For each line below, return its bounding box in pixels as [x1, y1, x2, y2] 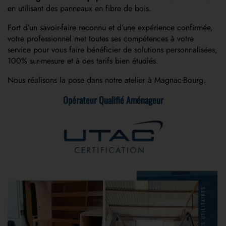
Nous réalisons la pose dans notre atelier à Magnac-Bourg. [8, 74, 206, 86]
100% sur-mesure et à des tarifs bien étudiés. [8, 54, 158, 67]
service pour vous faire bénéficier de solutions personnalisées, [8, 43, 217, 55]
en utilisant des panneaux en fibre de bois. [8, 2, 151, 14]
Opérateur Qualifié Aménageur [63, 93, 163, 106]
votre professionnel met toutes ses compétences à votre [8, 32, 194, 44]
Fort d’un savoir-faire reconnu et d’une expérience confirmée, [8, 21, 213, 33]
